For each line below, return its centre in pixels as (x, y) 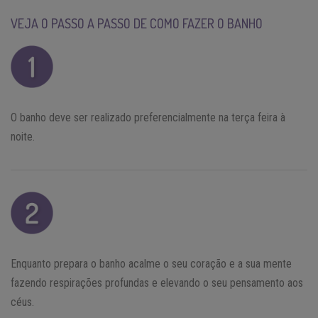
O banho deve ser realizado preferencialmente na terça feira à (148, 117)
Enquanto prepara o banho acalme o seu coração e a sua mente (151, 263)
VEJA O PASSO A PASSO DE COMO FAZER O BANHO (137, 23)
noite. (23, 136)
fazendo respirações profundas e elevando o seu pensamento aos (157, 283)
